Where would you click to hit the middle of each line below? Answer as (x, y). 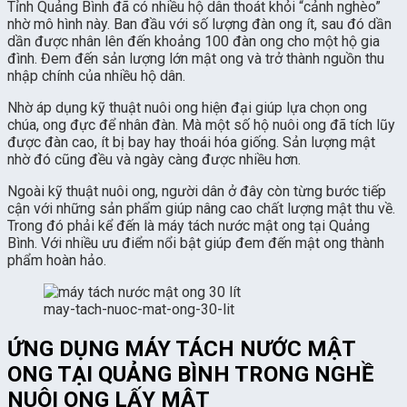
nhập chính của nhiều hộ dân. (96, 75)
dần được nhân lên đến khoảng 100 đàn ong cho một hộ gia (194, 41)
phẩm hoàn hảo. (57, 260)
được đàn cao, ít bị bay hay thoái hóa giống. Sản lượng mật (191, 142)
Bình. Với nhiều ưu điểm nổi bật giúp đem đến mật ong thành (196, 243)
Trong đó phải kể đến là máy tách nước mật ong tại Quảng (189, 225)
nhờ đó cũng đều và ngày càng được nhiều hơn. (156, 159)
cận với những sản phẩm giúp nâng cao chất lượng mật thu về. (201, 208)
